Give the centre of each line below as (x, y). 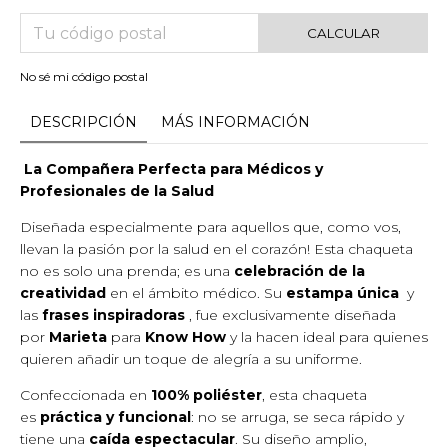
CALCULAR (343, 33)
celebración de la (299, 271)
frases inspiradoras (113, 315)
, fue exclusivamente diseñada (290, 315)
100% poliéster (206, 395)
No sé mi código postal (84, 77)
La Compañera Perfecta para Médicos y (171, 169)
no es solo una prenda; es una (127, 271)
